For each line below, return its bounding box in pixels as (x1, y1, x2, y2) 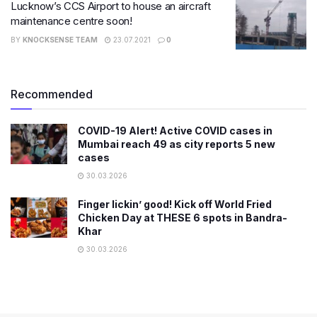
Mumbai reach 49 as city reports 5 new (78, 137, 275, 150)
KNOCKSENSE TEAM (23, 35, 98, 44)
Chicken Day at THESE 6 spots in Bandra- (78, 211, 287, 224)
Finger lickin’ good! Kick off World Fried (78, 197, 272, 210)
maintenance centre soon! (11, 14, 132, 28)
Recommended (11, 86, 93, 101)
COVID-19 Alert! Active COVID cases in (78, 124, 272, 137)
